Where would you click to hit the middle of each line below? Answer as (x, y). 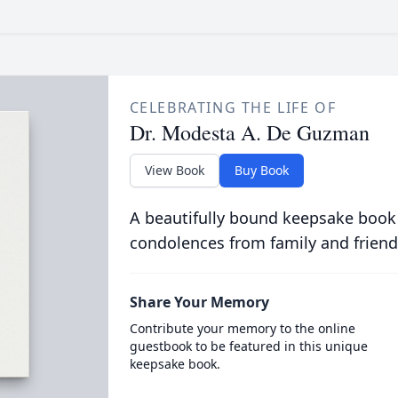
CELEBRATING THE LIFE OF (233, 107)
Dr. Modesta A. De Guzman (249, 132)
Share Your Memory (199, 302)
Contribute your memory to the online (242, 328)
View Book (174, 170)
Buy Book (261, 170)
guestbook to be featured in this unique (248, 346)
